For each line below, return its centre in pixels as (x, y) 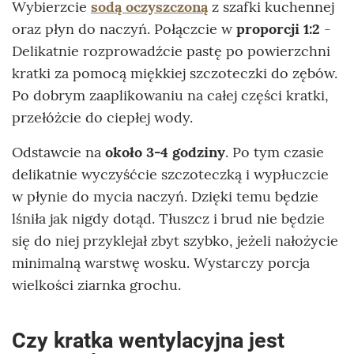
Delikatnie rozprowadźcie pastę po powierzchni (171, 51)
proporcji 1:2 (278, 29)
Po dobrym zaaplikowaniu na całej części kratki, (170, 96)
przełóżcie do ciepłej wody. (102, 118)
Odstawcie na (58, 153)
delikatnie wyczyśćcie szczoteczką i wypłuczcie (170, 175)
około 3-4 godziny (165, 153)
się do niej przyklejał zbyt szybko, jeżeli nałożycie (175, 241)
